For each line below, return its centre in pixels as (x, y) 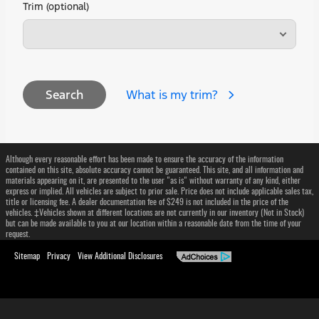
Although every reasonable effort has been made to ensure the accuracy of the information (145, 159)
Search (64, 95)
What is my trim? (172, 94)
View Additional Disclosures (120, 257)
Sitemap (27, 257)
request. (18, 234)
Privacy (59, 257)
